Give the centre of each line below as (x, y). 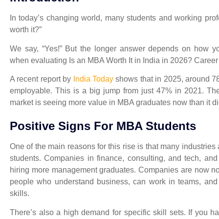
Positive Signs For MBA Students (103, 126)
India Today (93, 79)
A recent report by (42, 79)
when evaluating (39, 60)
